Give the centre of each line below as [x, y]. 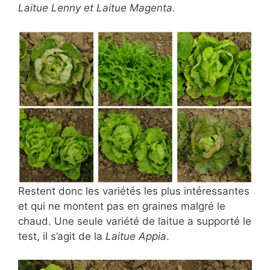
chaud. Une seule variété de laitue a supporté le [135, 221]
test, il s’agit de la [62, 237]
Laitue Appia [136, 237]
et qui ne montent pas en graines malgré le [122, 206]
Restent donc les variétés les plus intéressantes [134, 191]
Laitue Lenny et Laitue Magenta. [97, 8]
